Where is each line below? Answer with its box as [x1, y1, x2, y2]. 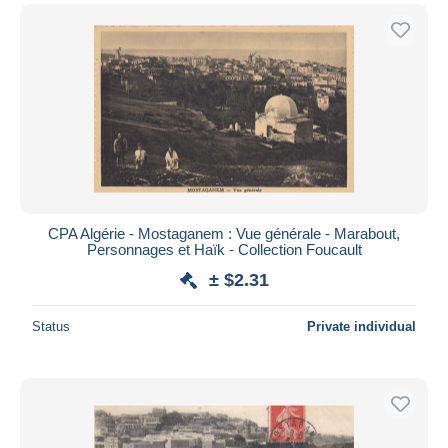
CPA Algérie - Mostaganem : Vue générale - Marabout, [48, 224, 400, 242]
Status [32, 318, 70, 334]
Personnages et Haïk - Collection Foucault [86, 240, 362, 258]
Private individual [307, 318, 416, 334]
